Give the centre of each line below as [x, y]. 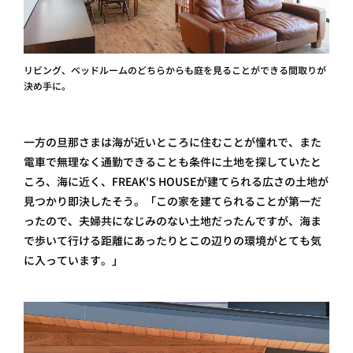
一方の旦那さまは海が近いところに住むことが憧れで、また [173, 142]
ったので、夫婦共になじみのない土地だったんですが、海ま [173, 221]
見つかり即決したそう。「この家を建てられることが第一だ [173, 201]
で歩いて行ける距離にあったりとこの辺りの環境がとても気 [173, 241]
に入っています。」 [73, 260]
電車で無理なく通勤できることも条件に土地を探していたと [173, 162]
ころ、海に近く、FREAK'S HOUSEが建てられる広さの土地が [176, 182]
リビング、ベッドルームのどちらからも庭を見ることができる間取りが [175, 71]
